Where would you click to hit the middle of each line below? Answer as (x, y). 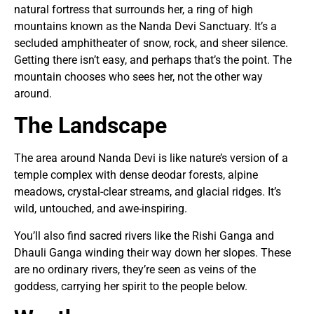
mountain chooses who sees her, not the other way (138, 77)
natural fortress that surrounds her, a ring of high (134, 9)
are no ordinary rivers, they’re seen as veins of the (135, 269)
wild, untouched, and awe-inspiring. (101, 209)
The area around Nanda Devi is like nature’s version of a (151, 158)
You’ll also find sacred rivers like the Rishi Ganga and (144, 235)
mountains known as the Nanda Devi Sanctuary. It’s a (145, 26)
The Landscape (90, 126)
